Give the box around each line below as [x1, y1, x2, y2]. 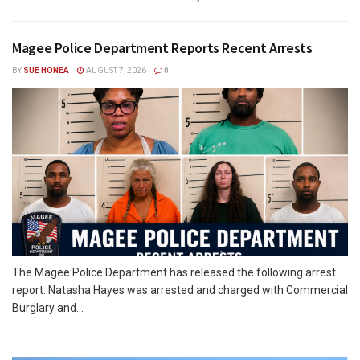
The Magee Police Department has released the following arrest [12, 266, 336, 280]
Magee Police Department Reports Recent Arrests [12, 39, 313, 58]
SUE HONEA [23, 66, 69, 76]
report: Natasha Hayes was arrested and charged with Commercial [12, 284, 348, 297]
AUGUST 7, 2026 [84, 66, 146, 76]
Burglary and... [12, 301, 84, 315]
